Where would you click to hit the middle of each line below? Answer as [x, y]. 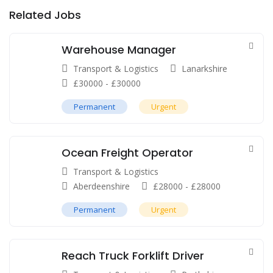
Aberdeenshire [101, 186]
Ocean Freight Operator [127, 152]
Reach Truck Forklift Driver [133, 255]
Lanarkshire [204, 68]
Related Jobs [45, 15]
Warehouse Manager [119, 49]
